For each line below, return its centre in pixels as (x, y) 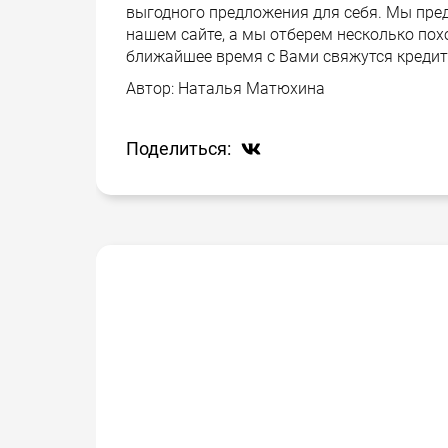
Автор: (152, 88)
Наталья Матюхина (251, 88)
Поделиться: (178, 148)
